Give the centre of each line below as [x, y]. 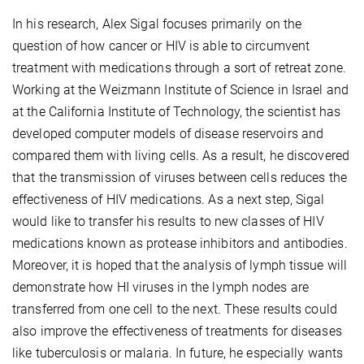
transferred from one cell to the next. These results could [175, 310]
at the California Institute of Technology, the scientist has [177, 112]
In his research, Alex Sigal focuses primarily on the [157, 24]
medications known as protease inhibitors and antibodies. [180, 244]
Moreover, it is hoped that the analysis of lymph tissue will [180, 266]
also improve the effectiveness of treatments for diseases [177, 331]
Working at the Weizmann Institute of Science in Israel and [180, 90]
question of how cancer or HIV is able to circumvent [161, 46]
